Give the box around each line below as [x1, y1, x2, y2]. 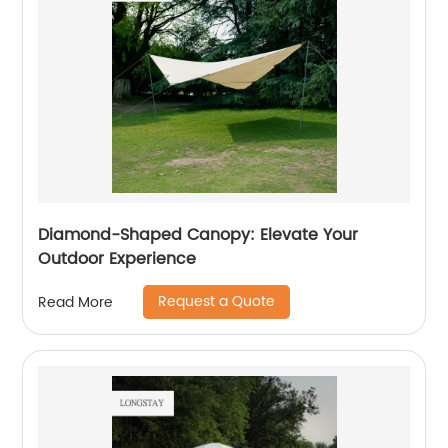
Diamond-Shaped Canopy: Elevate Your [38, 222, 359, 248]
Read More [38, 290, 114, 314]
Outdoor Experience [38, 246, 197, 272]
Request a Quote [158, 290, 276, 313]
